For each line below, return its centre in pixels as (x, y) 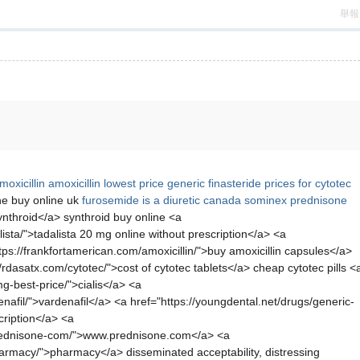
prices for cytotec (308, 183)
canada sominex (245, 200)
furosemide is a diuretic (141, 200)
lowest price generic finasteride (182, 183)
